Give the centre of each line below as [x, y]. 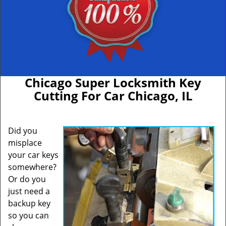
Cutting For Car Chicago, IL [113, 96]
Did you [23, 131]
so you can [29, 215]
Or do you [27, 179]
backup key [29, 203]
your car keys [33, 155]
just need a [29, 191]
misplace [25, 143]
